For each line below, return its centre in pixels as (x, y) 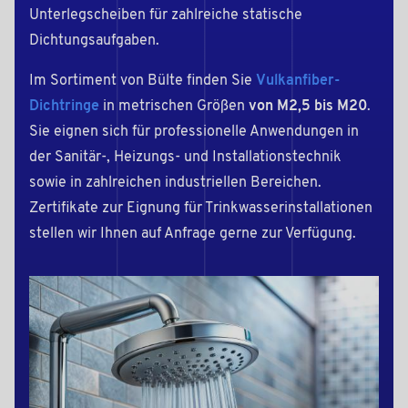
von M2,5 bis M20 (308, 106)
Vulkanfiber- (298, 81)
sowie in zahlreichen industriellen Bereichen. (175, 183)
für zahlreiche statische (226, 15)
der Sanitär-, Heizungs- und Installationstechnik (185, 157)
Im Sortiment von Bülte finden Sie (143, 81)
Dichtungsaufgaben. (94, 41)
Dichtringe (64, 106)
